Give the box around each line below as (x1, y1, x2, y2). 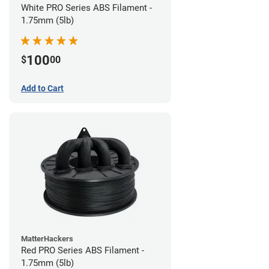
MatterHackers (21, 234, 73, 243)
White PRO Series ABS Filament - (21, 2, 152, 13)
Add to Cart (21, 83, 64, 93)
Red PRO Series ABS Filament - (21, 244, 144, 256)
